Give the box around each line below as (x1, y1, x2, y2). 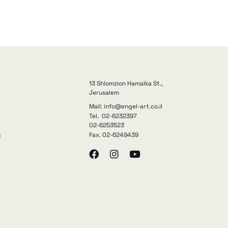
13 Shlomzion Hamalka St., (89, 79, 163, 88)
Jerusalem (89, 89, 120, 97)
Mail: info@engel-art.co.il (89, 102, 163, 111)
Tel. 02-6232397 (89, 111, 137, 120)
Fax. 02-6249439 (89, 130, 139, 139)
